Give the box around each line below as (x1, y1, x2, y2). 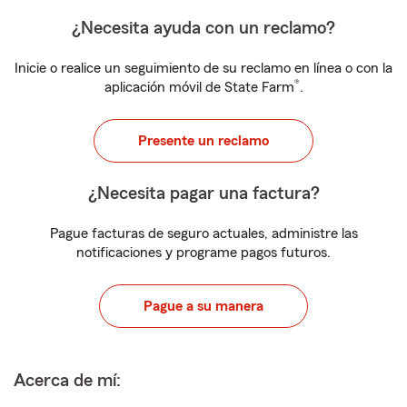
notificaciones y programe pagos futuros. (76, 245, 331, 260)
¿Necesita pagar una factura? (87, 184, 320, 203)
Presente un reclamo (138, 134, 269, 148)
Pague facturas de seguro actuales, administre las (49, 226, 358, 241)
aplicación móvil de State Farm (104, 80, 294, 94)
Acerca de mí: (14, 372, 121, 390)
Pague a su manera (144, 299, 263, 313)
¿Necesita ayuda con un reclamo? (72, 19, 335, 37)
